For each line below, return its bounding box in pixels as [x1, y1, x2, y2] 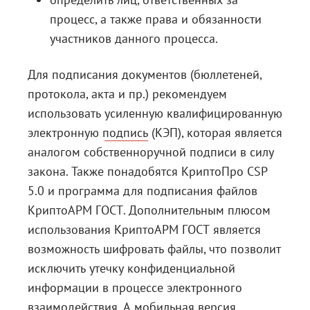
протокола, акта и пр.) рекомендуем [28, 86, 227, 102]
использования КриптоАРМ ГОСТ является [28, 221, 261, 237]
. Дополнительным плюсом [123, 202, 271, 218]
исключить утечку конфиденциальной [28, 260, 235, 276]
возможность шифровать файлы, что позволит [28, 241, 281, 257]
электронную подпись [28, 125, 148, 140]
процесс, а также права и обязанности [50, 11, 262, 27]
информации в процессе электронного [28, 280, 242, 295]
